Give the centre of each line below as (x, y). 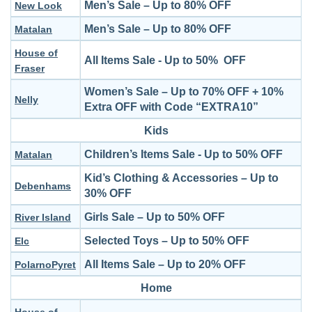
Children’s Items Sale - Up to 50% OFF (184, 154)
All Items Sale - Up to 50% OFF (165, 60)
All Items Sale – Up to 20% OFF (165, 264)
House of (36, 53)
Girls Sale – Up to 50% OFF (155, 217)
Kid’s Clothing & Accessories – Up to (181, 178)
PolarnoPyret (45, 265)
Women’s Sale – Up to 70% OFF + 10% (184, 92)
